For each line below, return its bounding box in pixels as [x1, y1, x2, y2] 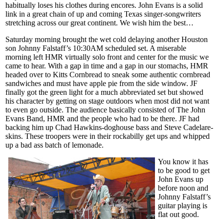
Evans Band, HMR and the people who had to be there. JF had [5, 114, 199, 123]
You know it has [158, 157, 208, 166]
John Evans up [158, 175, 203, 183]
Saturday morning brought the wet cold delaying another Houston [5, 35, 208, 44]
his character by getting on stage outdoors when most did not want [5, 96, 209, 105]
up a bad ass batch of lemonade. [5, 140, 104, 149]
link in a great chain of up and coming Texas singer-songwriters [5, 9, 201, 18]
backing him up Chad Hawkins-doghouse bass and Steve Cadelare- [5, 123, 213, 131]
